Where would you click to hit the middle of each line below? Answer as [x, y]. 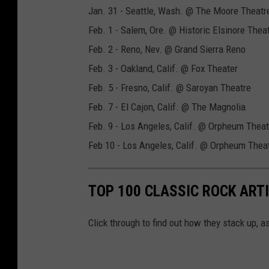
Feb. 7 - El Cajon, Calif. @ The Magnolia [167, 107]
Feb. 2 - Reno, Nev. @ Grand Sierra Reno [167, 50]
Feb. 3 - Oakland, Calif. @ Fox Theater [163, 69]
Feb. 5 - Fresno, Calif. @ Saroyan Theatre [170, 88]
